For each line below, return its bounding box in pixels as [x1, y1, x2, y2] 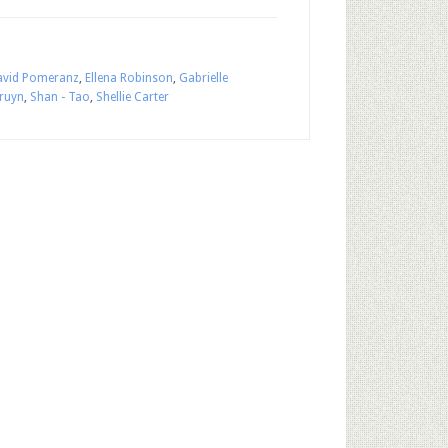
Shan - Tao [30, 90, 90, 104]
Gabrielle [179, 71, 228, 85]
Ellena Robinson [85, 71, 173, 85]
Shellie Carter [96, 90, 169, 104]
